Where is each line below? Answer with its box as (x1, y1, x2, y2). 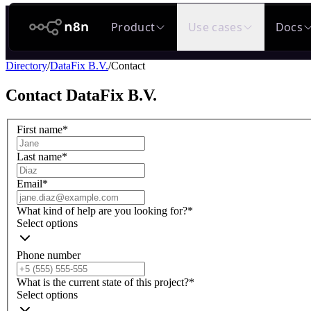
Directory (6, 60, 47, 72)
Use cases (188, 19, 242, 35)
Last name (17, 151, 62, 163)
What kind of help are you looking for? (17, 205, 187, 217)
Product (111, 19, 155, 35)
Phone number (17, 249, 81, 262)
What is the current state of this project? (17, 276, 189, 289)
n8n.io (28, 18, 60, 33)
